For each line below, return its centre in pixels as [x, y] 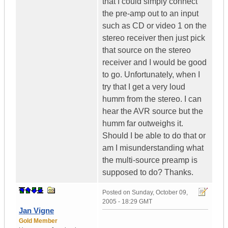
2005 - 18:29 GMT [127, 202]
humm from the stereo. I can [152, 99]
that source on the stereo [147, 50]
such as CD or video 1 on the [154, 26]
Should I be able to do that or [154, 136]
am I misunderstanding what [153, 148]
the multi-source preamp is [150, 160]
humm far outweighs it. [143, 124]
